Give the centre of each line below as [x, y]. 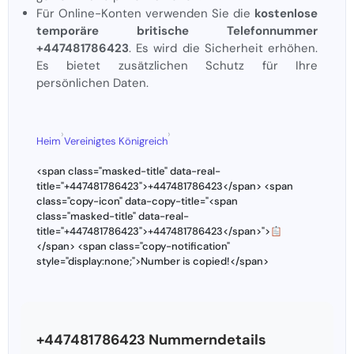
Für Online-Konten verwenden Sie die [145, 14]
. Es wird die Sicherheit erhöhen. [223, 49]
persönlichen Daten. [92, 83]
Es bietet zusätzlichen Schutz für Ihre [177, 66]
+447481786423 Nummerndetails [151, 340]
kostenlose [286, 14]
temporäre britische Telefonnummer [177, 31]
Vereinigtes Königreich [116, 141]
